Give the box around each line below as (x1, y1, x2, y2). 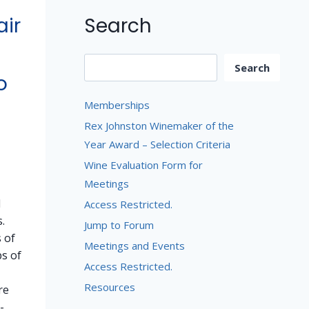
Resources (83, 279, 135, 294)
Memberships (83, 97, 150, 112)
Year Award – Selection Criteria (83, 137, 230, 151)
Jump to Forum (83, 217, 154, 232)
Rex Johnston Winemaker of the (83, 118, 234, 132)
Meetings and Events (83, 238, 185, 252)
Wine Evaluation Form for (83, 157, 203, 172)
